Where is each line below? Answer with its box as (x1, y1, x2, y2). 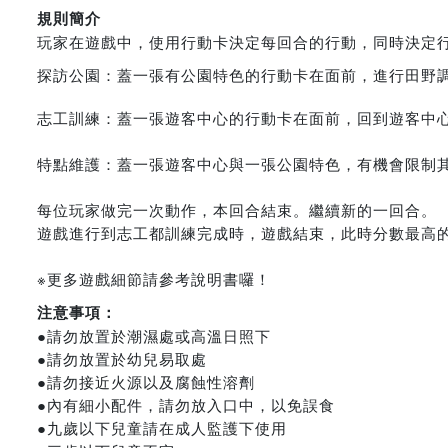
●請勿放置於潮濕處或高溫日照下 (37, 325, 271, 346)
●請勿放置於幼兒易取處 (37, 348, 207, 369)
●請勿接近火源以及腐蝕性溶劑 (37, 371, 255, 392)
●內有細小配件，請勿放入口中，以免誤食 (37, 394, 335, 415)
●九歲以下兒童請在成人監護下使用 (37, 417, 287, 438)
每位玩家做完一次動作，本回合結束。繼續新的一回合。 (37, 199, 437, 220)
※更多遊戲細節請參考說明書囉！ (37, 268, 271, 289)
